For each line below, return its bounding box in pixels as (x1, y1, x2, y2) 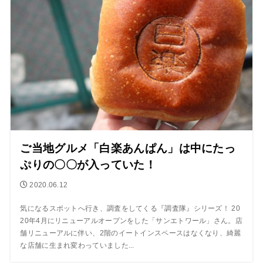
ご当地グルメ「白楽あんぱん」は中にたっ (20, 141, 236, 154)
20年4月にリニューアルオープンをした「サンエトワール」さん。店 (20, 217, 242, 224)
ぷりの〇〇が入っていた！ (20, 158, 156, 171)
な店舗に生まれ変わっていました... (20, 241, 134, 249)
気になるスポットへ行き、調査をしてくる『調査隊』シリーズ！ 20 (20, 204, 240, 212)
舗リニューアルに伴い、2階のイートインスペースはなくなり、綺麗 (20, 229, 241, 237)
